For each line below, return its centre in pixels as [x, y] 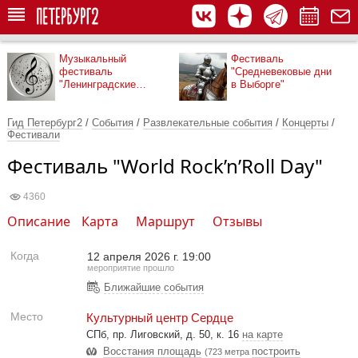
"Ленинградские [97, 84]
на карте [263, 334]
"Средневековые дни [281, 72]
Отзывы [237, 221]
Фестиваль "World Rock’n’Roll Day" [165, 166]
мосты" [76, 97]
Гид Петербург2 [45, 123]
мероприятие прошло [131, 268]
